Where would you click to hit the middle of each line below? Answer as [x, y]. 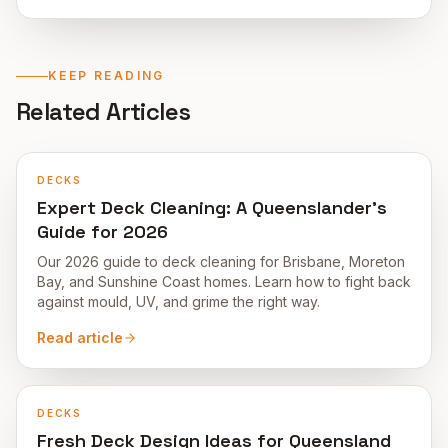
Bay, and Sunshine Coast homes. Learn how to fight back [224, 281]
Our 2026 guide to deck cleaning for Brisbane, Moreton [221, 261]
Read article [80, 337]
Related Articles [103, 111]
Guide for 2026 [102, 231]
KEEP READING [106, 75]
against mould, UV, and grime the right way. [178, 301]
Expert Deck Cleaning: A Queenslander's [212, 207]
